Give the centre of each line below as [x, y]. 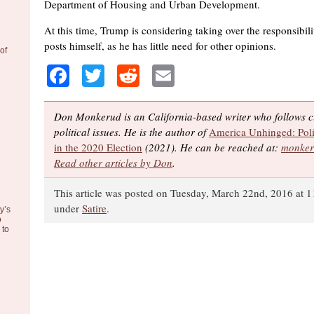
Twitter [137, 75]
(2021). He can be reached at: [212, 147]
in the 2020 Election [98, 147]
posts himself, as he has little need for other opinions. [160, 46]
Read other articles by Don [113, 163]
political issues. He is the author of [131, 132]
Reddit [169, 75]
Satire [94, 208]
